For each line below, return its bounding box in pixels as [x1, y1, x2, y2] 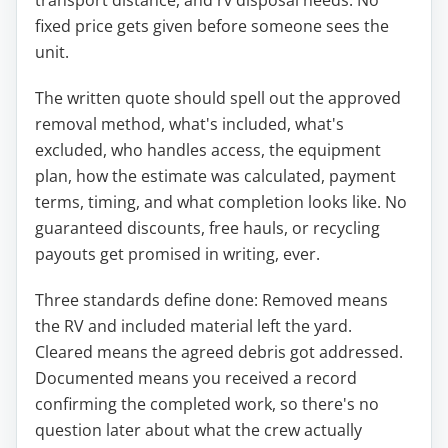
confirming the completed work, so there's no [35, 392, 379, 415]
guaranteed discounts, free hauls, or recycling [35, 216, 380, 239]
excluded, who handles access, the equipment [35, 138, 381, 161]
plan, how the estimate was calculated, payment [35, 164, 396, 187]
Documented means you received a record [35, 366, 357, 389]
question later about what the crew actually [35, 418, 362, 441]
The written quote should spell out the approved [35, 86, 401, 109]
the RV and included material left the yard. [35, 314, 352, 337]
